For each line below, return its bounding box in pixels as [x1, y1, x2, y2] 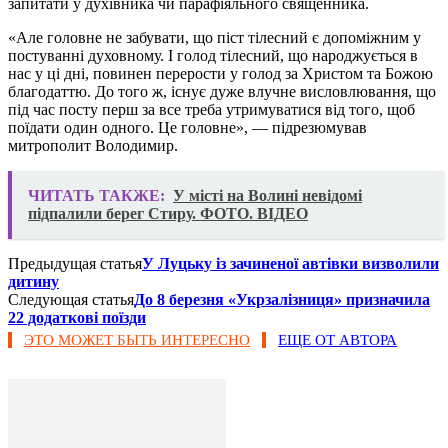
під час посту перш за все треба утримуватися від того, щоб [8, 100, 415, 118]
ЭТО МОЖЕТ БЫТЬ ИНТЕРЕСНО [24, 331, 250, 348]
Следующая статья [8, 290, 134, 308]
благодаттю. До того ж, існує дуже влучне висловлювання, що [8, 82, 436, 100]
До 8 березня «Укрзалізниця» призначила [134, 290, 430, 308]
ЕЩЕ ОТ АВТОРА [278, 331, 397, 348]
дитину [8, 272, 59, 290]
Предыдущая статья [8, 254, 142, 272]
